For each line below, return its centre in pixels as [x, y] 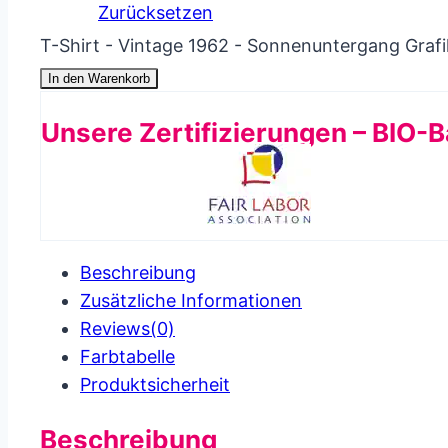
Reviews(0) [127, 328]
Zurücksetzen [155, 13]
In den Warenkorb [99, 78]
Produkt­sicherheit [155, 384]
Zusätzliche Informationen [191, 300]
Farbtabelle [127, 356]
